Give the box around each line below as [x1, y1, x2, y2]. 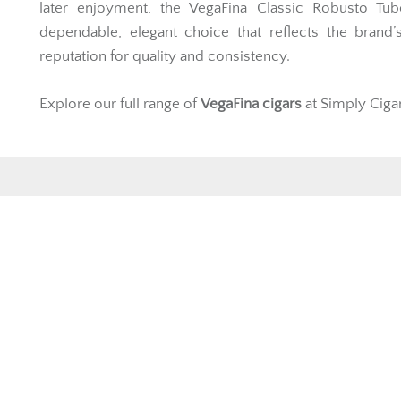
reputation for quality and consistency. [39, 48, 290, 64]
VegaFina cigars [200, 95, 302, 112]
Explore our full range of [39, 95, 200, 112]
